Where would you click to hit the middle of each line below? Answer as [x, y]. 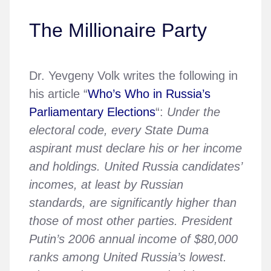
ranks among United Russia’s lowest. [128, 257]
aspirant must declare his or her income [135, 148]
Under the [194, 112]
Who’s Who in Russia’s [149, 93]
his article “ [58, 93]
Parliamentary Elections [92, 112]
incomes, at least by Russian [106, 184]
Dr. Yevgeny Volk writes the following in [133, 75]
